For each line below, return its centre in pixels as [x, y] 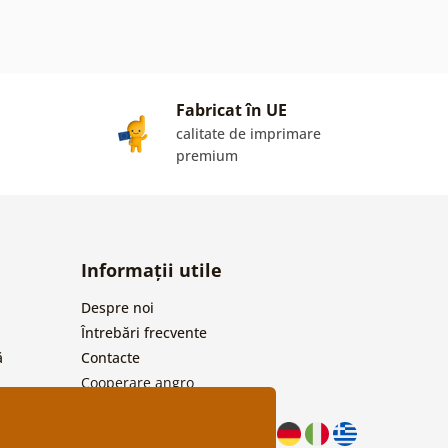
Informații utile [151, 269]
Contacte [110, 357]
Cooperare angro [137, 382]
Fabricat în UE [231, 109]
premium [207, 155]
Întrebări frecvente [143, 332]
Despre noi [117, 307]
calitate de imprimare [248, 133]
